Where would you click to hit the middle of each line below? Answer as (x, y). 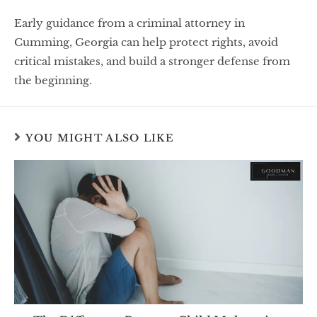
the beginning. (53, 80)
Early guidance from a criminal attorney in (129, 23)
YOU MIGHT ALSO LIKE (100, 138)
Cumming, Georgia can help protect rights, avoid (146, 42)
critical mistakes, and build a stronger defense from (152, 61)
